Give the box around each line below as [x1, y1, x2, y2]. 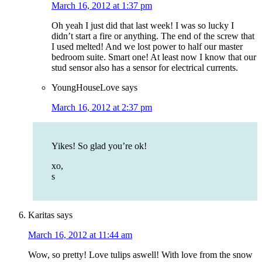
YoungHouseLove [51, 82, 119, 93]
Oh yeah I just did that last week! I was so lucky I [51, 20, 234, 31]
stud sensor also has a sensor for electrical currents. [51, 63, 238, 73]
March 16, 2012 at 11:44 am [28, 230, 132, 240]
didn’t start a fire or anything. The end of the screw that [51, 31, 254, 42]
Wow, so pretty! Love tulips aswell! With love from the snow [28, 250, 253, 260]
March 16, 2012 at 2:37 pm [51, 102, 152, 113]
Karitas [28, 210, 54, 220]
